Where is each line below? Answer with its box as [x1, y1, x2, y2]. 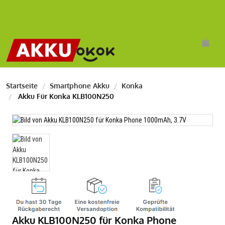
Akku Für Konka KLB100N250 [16, 92, 114, 100]
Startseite [6, 81, 38, 90]
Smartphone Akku [50, 81, 109, 90]
